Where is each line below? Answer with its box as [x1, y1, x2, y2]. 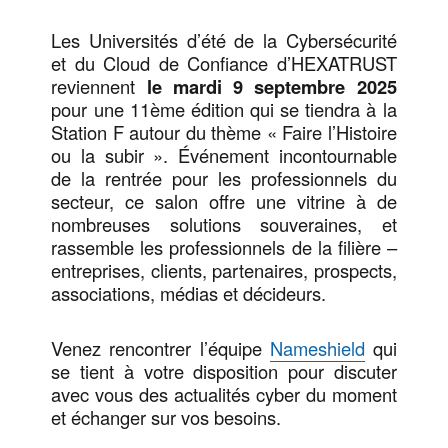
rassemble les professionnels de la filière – [51, 233, 397, 260]
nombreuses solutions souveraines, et [51, 210, 397, 237]
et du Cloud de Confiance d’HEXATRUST [51, 49, 397, 76]
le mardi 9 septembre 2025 [146, 72, 397, 100]
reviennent [51, 72, 147, 99]
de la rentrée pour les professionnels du [51, 164, 397, 191]
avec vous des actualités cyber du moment [51, 381, 397, 408]
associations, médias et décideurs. [51, 279, 327, 306]
